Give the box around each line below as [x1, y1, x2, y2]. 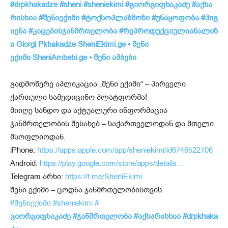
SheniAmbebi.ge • [33, 52, 94, 63]
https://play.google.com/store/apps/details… [40, 158, 184, 168]
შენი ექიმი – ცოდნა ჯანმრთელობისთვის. [10, 185, 164, 195]
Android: [10, 158, 40, 168]
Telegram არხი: [10, 172, 65, 182]
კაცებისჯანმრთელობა [33, 26, 117, 36]
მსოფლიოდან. [10, 132, 66, 142]
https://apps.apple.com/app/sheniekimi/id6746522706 [37, 145, 213, 155]
